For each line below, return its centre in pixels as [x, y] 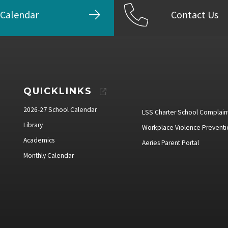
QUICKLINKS [58, 91]
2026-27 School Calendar [60, 110]
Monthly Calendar [49, 156]
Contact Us [195, 14]
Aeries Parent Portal [170, 143]
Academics [39, 140]
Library [33, 125]
